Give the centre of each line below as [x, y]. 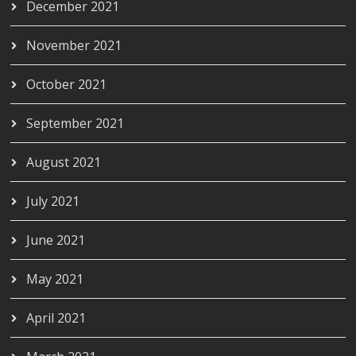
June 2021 [56, 240]
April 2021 [56, 317]
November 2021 [74, 45]
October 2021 [67, 84]
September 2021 [75, 123]
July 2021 [53, 201]
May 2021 [55, 279]
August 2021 [64, 162]
